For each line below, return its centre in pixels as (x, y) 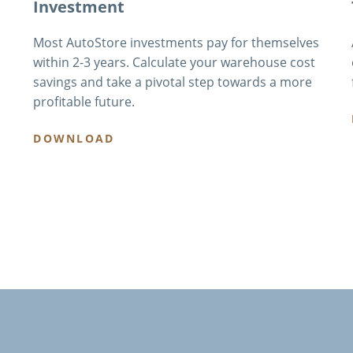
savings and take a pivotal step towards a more (173, 82)
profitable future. (84, 102)
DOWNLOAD (74, 138)
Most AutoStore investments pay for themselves (176, 43)
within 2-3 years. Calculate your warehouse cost (175, 63)
